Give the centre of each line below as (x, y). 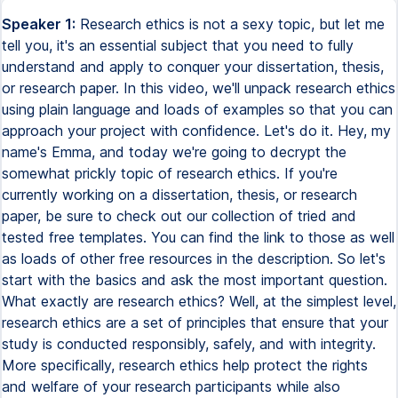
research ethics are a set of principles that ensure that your (195, 322)
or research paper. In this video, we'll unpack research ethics (199, 88)
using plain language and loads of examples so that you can (197, 109)
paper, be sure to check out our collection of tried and (179, 216)
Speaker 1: (39, 24)
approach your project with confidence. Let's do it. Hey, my (196, 131)
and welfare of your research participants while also (171, 386)
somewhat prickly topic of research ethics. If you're (170, 173)
